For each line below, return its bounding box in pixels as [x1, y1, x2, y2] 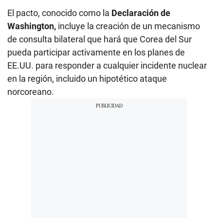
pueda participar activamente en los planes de [7, 47, 185, 58]
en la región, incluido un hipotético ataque [7, 73, 167, 84]
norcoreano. [7, 87, 54, 97]
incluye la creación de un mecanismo [58, 21, 200, 32]
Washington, [7, 21, 58, 32]
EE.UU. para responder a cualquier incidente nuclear [7, 60, 207, 71]
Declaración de [111, 8, 170, 18]
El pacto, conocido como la [7, 8, 111, 18]
